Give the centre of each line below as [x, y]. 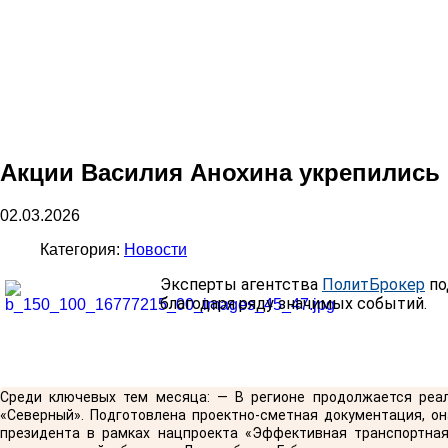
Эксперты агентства [241, 284]
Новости [155, 249]
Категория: [82, 249]
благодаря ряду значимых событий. [293, 303]
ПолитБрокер [373, 284]
